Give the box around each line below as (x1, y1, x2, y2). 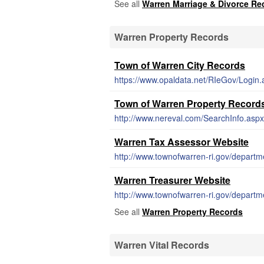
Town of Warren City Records (114, 58, 245, 72)
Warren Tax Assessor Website (114, 135, 249, 148)
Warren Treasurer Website (114, 173, 230, 187)
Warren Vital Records (114, 238, 209, 252)
